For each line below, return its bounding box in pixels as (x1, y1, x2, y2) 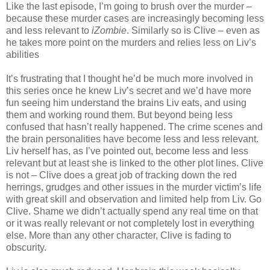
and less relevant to (6, 25, 92, 36)
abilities (6, 49, 39, 60)
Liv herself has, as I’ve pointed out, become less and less (6, 146, 248, 157)
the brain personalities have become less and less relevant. (6, 134, 259, 145)
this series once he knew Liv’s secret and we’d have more (6, 86, 251, 96)
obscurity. (6, 242, 46, 253)
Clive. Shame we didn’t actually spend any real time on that (6, 206, 258, 217)
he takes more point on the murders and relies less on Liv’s (6, 37, 256, 48)
